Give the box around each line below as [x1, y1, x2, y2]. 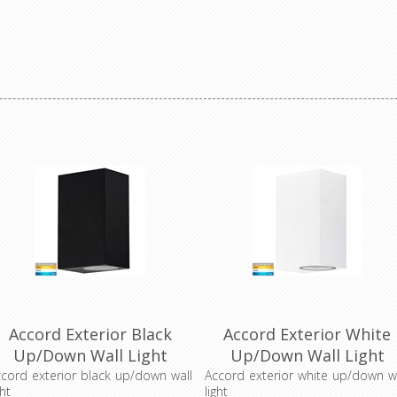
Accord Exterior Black [8, 323, 172, 345]
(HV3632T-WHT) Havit [225, 366, 389, 387]
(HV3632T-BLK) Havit [12, 366, 168, 387]
